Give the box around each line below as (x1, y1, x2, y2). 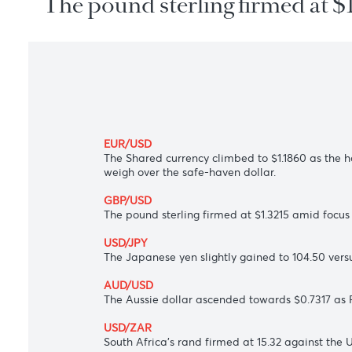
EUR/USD (115, 230, 169, 247)
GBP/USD (115, 293, 169, 310)
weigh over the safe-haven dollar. (115, 262, 307, 278)
